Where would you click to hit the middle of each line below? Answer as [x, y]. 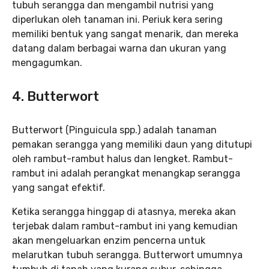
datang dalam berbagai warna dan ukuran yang [119, 49]
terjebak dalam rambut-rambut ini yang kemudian [125, 226]
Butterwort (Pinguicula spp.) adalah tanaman [114, 130]
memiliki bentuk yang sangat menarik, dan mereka [125, 34]
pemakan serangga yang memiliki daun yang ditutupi [132, 145]
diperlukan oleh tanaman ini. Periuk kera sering [117, 20]
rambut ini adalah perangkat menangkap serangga [126, 174]
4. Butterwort [56, 97]
